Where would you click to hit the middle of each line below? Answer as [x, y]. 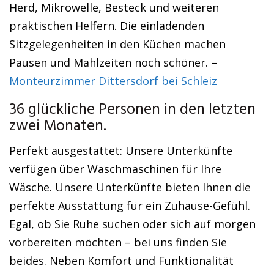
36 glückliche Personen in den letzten [132, 110]
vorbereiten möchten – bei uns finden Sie [118, 242]
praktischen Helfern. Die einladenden [107, 26]
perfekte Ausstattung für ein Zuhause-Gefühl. [130, 206]
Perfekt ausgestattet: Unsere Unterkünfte [121, 150]
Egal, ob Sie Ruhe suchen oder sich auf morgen [132, 224]
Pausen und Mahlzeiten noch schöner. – [113, 62]
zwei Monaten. [58, 127]
